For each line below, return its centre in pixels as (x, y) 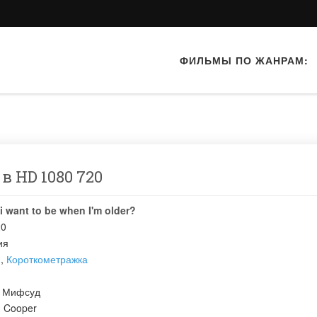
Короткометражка (47, 259)
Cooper (20, 308)
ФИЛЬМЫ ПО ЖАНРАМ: (244, 60)
